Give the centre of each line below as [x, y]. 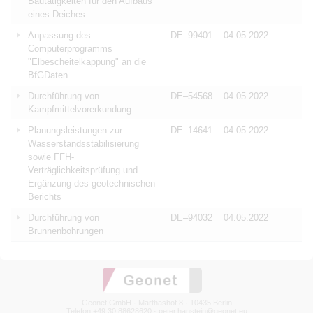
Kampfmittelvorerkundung [80, 109]
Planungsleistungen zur [75, 130]
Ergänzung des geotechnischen [92, 183]
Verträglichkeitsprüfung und [83, 170]
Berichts [45, 197]
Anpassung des [59, 35]
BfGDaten [48, 75]
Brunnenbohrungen [66, 231]
